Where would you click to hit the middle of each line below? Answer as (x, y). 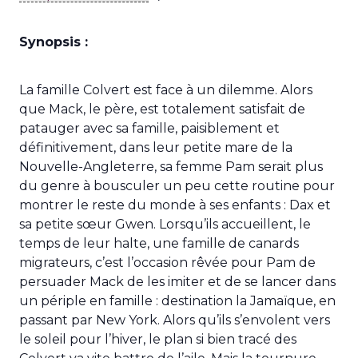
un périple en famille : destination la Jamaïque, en (177, 300)
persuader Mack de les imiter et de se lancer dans (177, 281)
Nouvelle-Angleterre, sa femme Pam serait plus (171, 166)
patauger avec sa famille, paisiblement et (149, 128)
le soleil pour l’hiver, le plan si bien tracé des (158, 339)
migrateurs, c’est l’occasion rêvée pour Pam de (167, 262)
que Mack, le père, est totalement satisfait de (162, 109)
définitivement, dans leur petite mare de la (156, 147)
